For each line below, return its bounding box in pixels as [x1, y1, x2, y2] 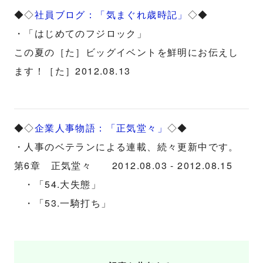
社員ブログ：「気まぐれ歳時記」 [34, 8, 188, 21]
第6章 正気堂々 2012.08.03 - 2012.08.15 [14, 159, 233, 172]
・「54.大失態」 [14, 177, 101, 191]
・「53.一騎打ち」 [14, 196, 112, 210]
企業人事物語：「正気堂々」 [34, 121, 168, 134]
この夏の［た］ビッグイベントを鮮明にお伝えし [14, 45, 239, 59]
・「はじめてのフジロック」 [14, 26, 157, 40]
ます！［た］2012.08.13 [14, 64, 131, 77]
